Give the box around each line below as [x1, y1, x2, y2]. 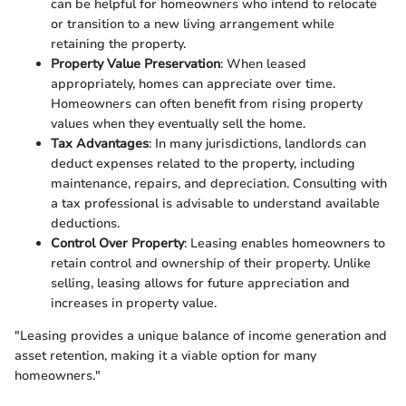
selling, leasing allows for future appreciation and [51, 275, 350, 293]
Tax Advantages [51, 135, 149, 153]
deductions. [51, 215, 120, 233]
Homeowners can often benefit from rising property [51, 95, 362, 113]
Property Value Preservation [51, 55, 220, 73]
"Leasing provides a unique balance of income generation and [14, 327, 387, 345]
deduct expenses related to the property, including [51, 155, 355, 173]
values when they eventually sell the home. [51, 115, 305, 133]
